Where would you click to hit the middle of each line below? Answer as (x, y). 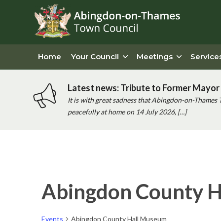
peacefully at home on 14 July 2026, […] (127, 112)
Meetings (155, 56)
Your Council (95, 56)
